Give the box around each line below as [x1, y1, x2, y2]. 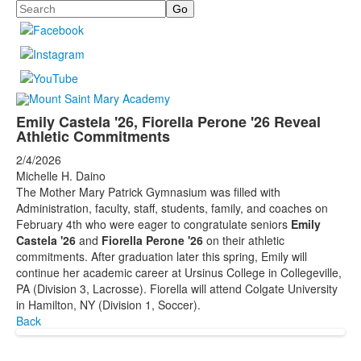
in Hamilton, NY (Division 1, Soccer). [16, 297, 204, 313]
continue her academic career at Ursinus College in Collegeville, [16, 264, 342, 281]
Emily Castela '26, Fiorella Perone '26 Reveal [16, 111, 321, 133]
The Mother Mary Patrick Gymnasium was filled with [16, 184, 280, 201]
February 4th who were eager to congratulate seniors [16, 216, 291, 233]
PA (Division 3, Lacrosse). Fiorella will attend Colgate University [16, 280, 338, 297]
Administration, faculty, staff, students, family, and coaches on [16, 200, 328, 217]
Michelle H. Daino [16, 168, 106, 185]
